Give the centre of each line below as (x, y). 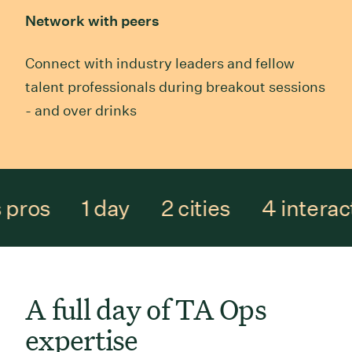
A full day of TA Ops (146, 309)
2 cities (193, 208)
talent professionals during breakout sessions (175, 86)
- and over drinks (81, 110)
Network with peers (92, 20)
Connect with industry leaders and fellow (160, 63)
